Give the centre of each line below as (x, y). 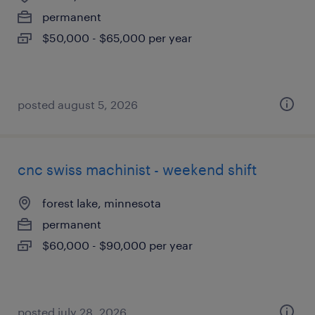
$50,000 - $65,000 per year (117, 38)
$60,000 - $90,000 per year (117, 245)
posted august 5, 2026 (78, 104)
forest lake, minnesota (102, 203)
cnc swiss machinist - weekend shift (137, 169)
